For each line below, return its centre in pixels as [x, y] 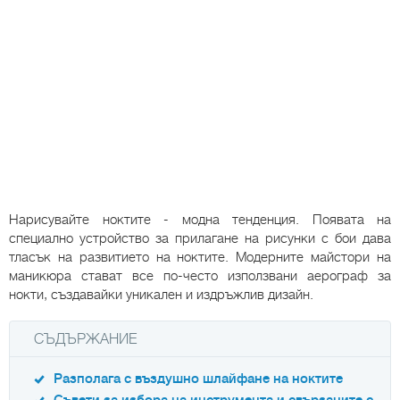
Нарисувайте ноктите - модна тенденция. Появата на [200, 220]
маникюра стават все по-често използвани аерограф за [200, 276]
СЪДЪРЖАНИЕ [85, 340]
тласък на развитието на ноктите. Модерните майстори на [200, 258]
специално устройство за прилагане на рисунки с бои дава [200, 239]
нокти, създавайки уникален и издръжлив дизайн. [161, 295]
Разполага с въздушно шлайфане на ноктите [198, 379]
